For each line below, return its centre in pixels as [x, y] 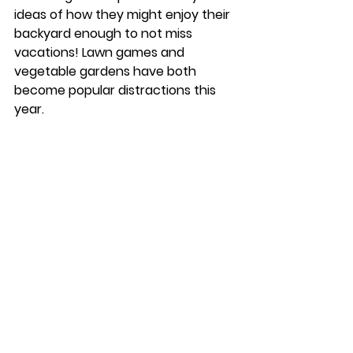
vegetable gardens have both [107, 71]
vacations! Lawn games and [101, 52]
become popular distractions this [117, 90]
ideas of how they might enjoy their [124, 14]
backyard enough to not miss [105, 33]
